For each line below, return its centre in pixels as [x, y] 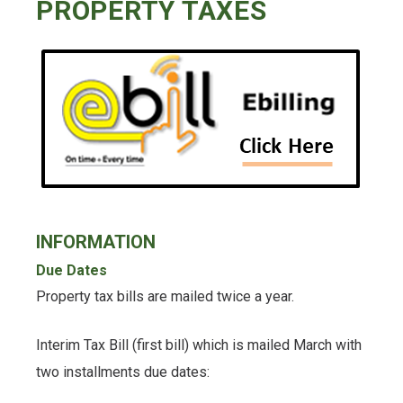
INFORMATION [96, 242]
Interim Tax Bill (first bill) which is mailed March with [199, 345]
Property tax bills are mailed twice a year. [165, 296]
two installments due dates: [123, 372]
